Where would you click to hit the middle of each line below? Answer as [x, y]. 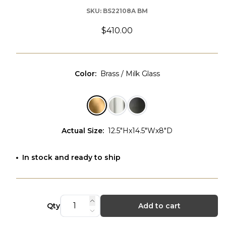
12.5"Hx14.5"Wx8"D [140, 131]
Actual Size [82, 131]
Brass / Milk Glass [130, 74]
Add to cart [159, 206]
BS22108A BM [125, 11]
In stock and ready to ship [71, 157]
